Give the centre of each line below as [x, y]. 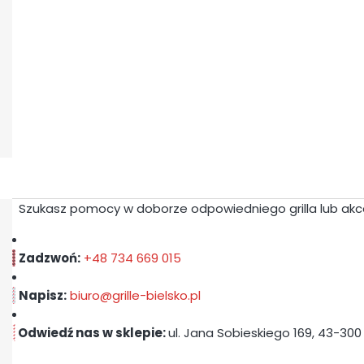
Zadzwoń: [50, 258]
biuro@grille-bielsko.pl [135, 296]
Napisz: [43, 296]
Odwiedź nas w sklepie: [92, 333]
